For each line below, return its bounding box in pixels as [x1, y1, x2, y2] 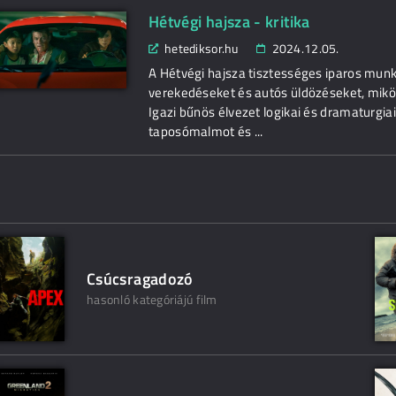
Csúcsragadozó [87, 267, 194, 292]
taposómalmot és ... [148, 121, 263, 142]
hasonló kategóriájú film [87, 290, 217, 309]
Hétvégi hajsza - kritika [148, 10, 310, 34]
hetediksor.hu [164, 39, 239, 58]
